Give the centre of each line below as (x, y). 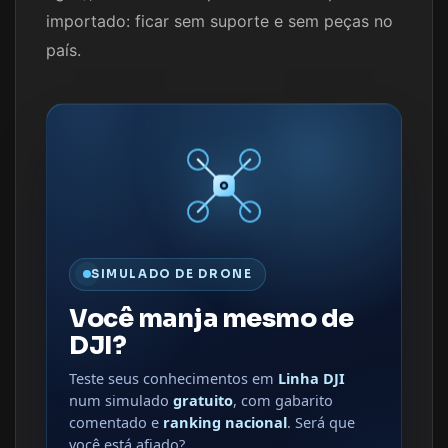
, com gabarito (283, 400)
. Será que (321, 422)
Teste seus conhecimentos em (173, 378)
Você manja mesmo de (211, 318)
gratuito (203, 400)
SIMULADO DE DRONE (172, 273)
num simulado (121, 400)
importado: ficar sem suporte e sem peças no (219, 20)
